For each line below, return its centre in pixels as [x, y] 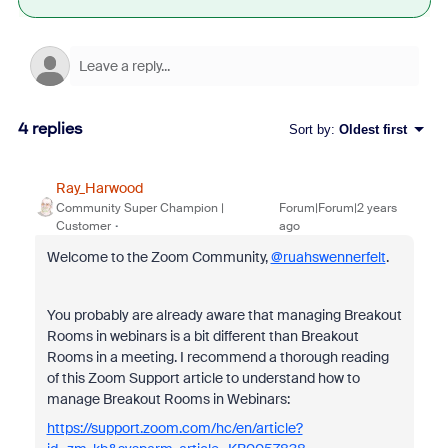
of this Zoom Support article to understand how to [203, 378]
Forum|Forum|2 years [338, 208]
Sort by [309, 129]
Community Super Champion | [139, 208]
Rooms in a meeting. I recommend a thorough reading [217, 357]
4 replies [50, 128]
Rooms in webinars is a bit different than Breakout [202, 336]
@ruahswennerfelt [328, 257]
